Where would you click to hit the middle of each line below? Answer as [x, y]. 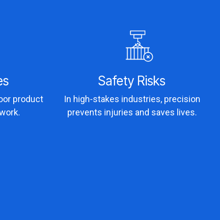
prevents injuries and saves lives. [132, 112]
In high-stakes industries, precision [132, 99]
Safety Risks [132, 81]
